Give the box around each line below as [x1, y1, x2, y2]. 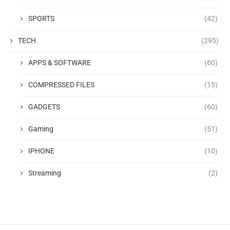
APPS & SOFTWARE [28, 59, 91, 67]
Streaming [28, 169, 61, 177]
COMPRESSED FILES [28, 81, 94, 89]
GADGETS [28, 103, 60, 111]
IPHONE [28, 147, 54, 155]
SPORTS [28, 14, 54, 23]
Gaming [28, 125, 53, 133]
